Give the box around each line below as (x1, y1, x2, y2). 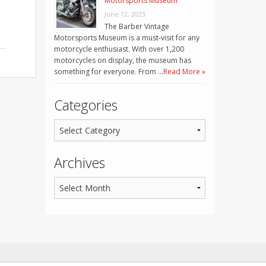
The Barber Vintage (104, 21, 169, 32)
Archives (54, 153, 105, 172)
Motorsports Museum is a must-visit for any (54, 33, 199, 43)
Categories (54, 96, 118, 115)
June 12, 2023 (104, 9, 145, 19)
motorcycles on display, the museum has (54, 55, 191, 66)
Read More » (163, 66, 205, 77)
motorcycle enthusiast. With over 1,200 (54, 44, 184, 55)
